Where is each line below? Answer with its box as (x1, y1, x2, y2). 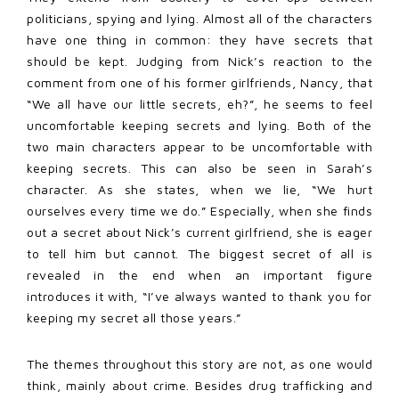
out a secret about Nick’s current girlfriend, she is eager (27, 224, 372, 240)
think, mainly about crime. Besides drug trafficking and (27, 377, 372, 393)
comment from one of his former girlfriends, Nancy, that (27, 74, 372, 90)
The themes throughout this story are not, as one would (27, 355, 372, 371)
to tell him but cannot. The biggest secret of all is (27, 245, 372, 261)
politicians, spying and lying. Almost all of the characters (27, 10, 372, 26)
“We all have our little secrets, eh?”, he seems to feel (27, 95, 372, 111)
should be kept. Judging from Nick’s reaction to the (27, 53, 372, 69)
